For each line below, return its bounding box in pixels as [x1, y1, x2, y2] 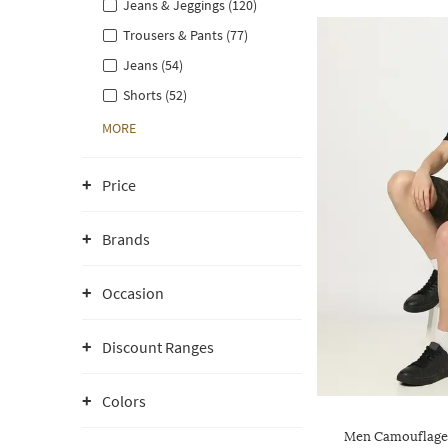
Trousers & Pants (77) [123, 26, 248, 44]
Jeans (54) [123, 56, 183, 74]
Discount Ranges [102, 337, 214, 357]
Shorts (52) [123, 86, 187, 104]
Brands [102, 229, 150, 249]
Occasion [102, 283, 164, 303]
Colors [102, 391, 146, 411]
